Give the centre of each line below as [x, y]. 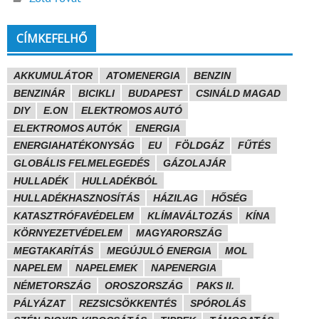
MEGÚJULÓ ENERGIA [159, 250]
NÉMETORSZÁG [52, 285]
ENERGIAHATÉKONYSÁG [74, 146]
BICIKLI [96, 93]
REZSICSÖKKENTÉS [127, 303]
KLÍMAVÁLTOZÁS [189, 215]
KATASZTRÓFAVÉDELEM [73, 215]
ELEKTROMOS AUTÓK [67, 128]
